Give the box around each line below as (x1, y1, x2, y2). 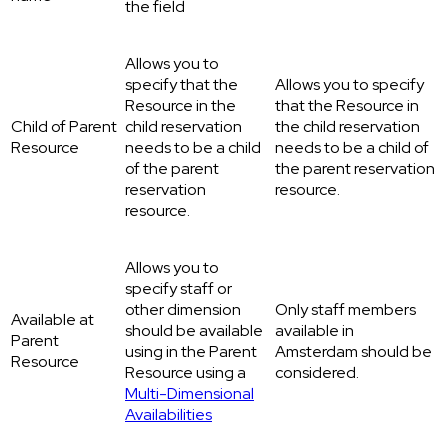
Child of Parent (11, 116, 117, 138)
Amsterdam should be (275, 341, 432, 363)
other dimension (125, 299, 241, 321)
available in (275, 320, 354, 342)
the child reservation (275, 116, 420, 138)
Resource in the (125, 95, 236, 117)
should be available (125, 320, 263, 342)
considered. (275, 362, 359, 384)
